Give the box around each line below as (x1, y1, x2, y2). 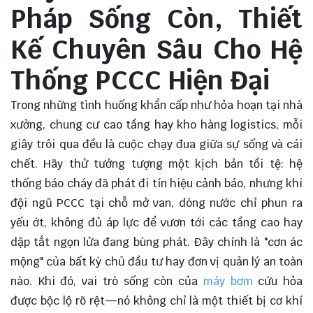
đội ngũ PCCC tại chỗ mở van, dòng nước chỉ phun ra (10, 196, 303, 211)
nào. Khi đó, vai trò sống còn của (10, 274, 203, 289)
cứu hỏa (258, 274, 303, 289)
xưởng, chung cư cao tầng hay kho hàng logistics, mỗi (10, 117, 303, 133)
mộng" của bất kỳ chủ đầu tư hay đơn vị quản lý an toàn (10, 254, 303, 270)
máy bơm (203, 274, 253, 289)
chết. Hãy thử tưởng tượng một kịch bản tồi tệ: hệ (10, 156, 303, 172)
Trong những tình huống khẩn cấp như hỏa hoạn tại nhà (10, 98, 303, 113)
